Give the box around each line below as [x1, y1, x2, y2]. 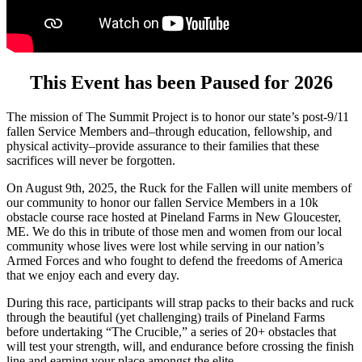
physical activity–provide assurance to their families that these [6, 138, 319, 153]
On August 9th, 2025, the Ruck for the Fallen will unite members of [6, 180, 351, 195]
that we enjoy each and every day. [6, 267, 179, 282]
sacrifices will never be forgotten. [6, 153, 175, 167]
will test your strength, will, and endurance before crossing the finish [6, 339, 354, 353]
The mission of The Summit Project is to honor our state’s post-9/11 [6, 109, 349, 124]
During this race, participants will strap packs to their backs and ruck [6, 295, 354, 309]
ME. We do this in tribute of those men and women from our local [6, 224, 342, 238]
